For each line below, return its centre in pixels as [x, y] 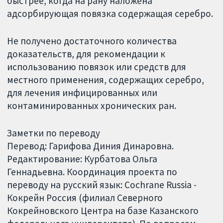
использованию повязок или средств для [97, 66]
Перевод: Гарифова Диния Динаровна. [91, 146]
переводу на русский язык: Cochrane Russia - [102, 184]
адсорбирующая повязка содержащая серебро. [110, 14]
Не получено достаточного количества [92, 41]
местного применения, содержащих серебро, [106, 79]
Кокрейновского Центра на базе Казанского [103, 210]
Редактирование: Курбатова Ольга [82, 159]
